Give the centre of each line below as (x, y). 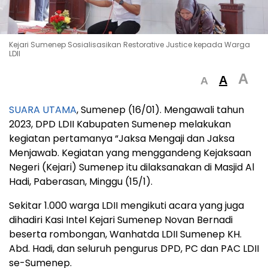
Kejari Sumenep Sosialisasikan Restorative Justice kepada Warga (130, 44)
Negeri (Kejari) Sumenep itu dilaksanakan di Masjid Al (132, 167)
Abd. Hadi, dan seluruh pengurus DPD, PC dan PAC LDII (134, 248)
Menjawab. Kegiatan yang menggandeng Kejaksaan (130, 153)
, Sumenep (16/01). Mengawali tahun (160, 109)
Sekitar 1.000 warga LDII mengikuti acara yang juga (127, 205)
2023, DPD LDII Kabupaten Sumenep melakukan (120, 124)
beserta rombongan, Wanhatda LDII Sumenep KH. (125, 234)
